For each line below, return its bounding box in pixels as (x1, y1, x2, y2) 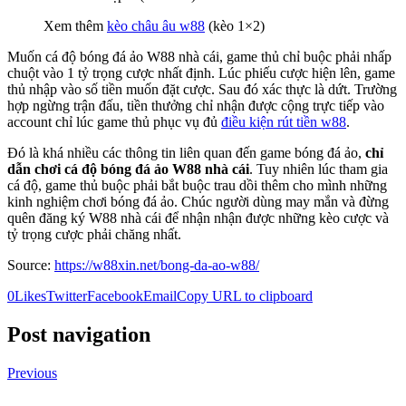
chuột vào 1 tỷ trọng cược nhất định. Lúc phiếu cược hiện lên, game (7, 65, 395, 82)
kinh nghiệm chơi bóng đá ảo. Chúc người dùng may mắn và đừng (7, 194, 389, 210)
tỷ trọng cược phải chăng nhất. (7, 227, 181, 243)
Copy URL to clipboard (177, 288, 313, 304)
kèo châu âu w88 (107, 18, 205, 34)
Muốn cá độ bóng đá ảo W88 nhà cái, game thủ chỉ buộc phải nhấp (7, 49, 391, 65)
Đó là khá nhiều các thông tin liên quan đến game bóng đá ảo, (7, 145, 365, 161)
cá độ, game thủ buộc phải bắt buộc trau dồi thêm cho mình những (7, 178, 387, 194)
